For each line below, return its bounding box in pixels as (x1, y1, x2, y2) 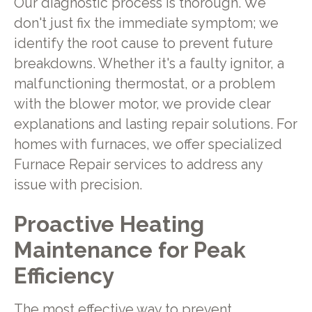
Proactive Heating (13, 211, 204, 237)
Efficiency (13, 263, 114, 289)
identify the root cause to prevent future (13, 35, 273, 52)
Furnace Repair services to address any (13, 156, 263, 173)
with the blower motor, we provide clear (13, 95, 271, 112)
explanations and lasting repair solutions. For (13, 116, 297, 132)
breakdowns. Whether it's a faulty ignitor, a (13, 55, 284, 72)
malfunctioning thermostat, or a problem (13, 75, 275, 92)
